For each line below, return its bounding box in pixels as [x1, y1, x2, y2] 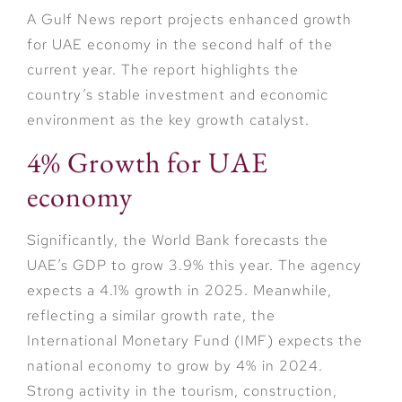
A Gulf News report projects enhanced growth [27, 9, 352, 29]
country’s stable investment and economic [27, 84, 328, 104]
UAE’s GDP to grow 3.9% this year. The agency [27, 256, 362, 275]
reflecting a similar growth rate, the [27, 306, 275, 326]
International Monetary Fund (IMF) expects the [27, 331, 363, 351]
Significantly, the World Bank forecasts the [27, 231, 328, 250]
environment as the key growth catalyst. [27, 109, 310, 129]
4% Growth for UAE [27, 144, 268, 182]
